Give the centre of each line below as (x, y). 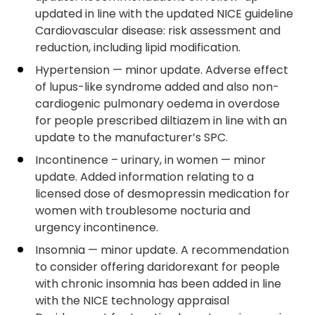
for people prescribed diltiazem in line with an (161, 121)
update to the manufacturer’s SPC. (131, 137)
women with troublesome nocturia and (143, 211)
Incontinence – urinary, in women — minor (150, 160)
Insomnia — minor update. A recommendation (162, 250)
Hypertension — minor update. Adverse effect (162, 70)
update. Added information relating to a (144, 177)
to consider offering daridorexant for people (157, 267)
